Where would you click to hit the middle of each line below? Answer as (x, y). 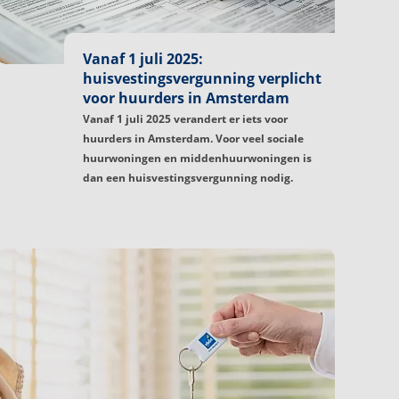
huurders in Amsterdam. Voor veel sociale (193, 138)
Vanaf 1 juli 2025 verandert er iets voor (185, 118)
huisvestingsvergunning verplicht (202, 78)
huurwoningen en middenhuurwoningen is (197, 158)
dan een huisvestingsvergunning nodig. (188, 177)
